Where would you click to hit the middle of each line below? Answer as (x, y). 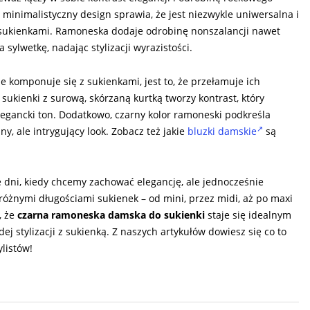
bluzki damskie (222, 131)
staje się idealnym (248, 215)
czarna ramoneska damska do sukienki (111, 215)
